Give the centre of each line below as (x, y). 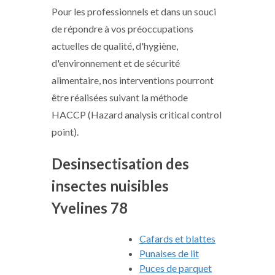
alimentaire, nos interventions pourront (133, 80)
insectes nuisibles (110, 186)
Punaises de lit (169, 253)
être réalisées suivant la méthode (120, 97)
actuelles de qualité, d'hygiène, (115, 46)
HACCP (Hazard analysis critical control (137, 114)
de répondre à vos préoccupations (122, 29)
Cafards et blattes (177, 238)
